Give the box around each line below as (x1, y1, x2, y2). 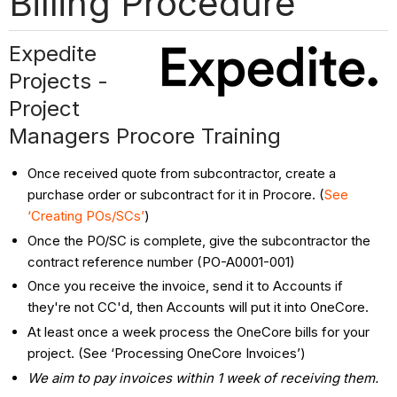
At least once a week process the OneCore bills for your (27, 323, 370, 341)
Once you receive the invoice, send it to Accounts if (27, 277, 344, 295)
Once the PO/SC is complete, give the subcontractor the (27, 231, 371, 249)
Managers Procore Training (9, 122, 282, 149)
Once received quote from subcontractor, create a (27, 164, 337, 182)
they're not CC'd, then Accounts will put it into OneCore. (27, 299, 370, 316)
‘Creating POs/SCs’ (27, 206, 145, 224)
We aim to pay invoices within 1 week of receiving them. (27, 369, 379, 386)
